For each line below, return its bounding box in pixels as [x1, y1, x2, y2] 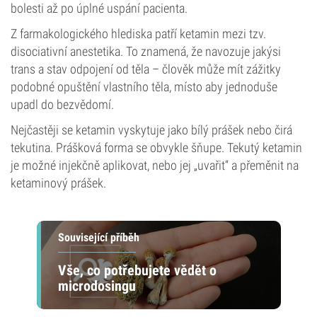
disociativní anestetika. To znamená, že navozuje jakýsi [11, 44, 281, 59]
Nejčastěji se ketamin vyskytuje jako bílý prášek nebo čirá [11, 122, 292, 137]
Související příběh [57, 231, 139, 244]
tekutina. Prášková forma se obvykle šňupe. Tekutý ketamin [11, 140, 302, 155]
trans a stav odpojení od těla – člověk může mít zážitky [11, 62, 281, 76]
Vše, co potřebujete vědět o [57, 261, 217, 279]
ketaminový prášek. [11, 175, 106, 190]
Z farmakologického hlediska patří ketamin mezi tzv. [11, 26, 266, 41]
